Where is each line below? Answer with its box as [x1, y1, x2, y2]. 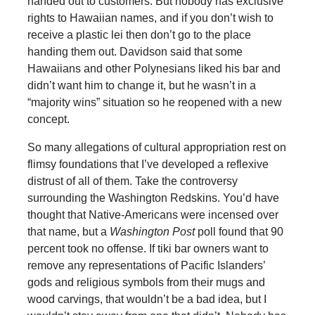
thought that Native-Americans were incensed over [27, 208, 278, 221]
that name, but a [27, 225, 110, 238]
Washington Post [109, 225, 198, 238]
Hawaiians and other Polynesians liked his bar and [27, 62, 281, 75]
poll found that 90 [197, 225, 283, 238]
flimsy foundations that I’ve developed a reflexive [27, 157, 269, 170]
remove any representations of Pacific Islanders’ [27, 259, 265, 271]
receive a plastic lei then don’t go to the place [27, 28, 251, 41]
